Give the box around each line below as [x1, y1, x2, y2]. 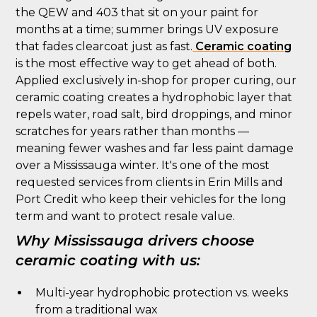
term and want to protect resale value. [16, 209, 236, 223]
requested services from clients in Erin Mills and [16, 175, 284, 189]
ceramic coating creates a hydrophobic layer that [16, 91, 293, 104]
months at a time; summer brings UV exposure [16, 23, 279, 36]
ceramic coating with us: [16, 252, 201, 269]
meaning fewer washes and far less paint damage [16, 142, 294, 155]
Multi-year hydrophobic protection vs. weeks [35, 286, 289, 299]
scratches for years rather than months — [16, 125, 250, 138]
